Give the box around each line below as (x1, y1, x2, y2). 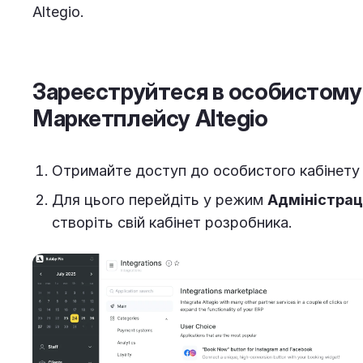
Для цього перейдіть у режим (52, 191, 267, 208)
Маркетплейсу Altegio (32, 105, 268, 132)
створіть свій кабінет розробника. (52, 214, 293, 231)
